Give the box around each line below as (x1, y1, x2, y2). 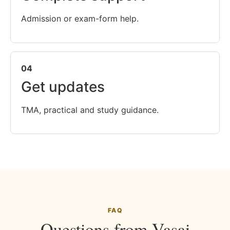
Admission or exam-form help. (21, 13, 139, 24)
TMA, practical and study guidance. (21, 104, 159, 115)
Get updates (21, 78, 105, 95)
